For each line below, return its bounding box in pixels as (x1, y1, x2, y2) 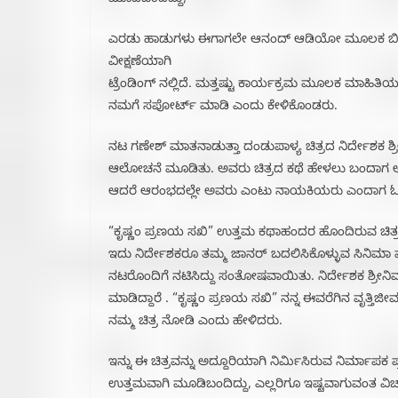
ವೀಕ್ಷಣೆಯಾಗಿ (108, 55, 171, 73)
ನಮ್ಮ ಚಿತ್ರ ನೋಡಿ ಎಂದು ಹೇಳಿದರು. (108, 314, 283, 332)
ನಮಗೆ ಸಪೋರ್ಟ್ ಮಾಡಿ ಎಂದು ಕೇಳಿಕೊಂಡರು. (108, 99, 338, 117)
